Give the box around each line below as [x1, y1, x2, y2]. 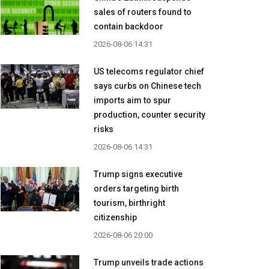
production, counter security [94, 110, 205, 120]
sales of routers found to [94, 7, 192, 17]
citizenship [94, 213, 137, 223]
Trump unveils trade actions [94, 258, 204, 268]
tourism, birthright [94, 198, 165, 208]
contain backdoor [94, 22, 163, 32]
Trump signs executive [94, 169, 183, 180]
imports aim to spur [94, 95, 171, 106]
